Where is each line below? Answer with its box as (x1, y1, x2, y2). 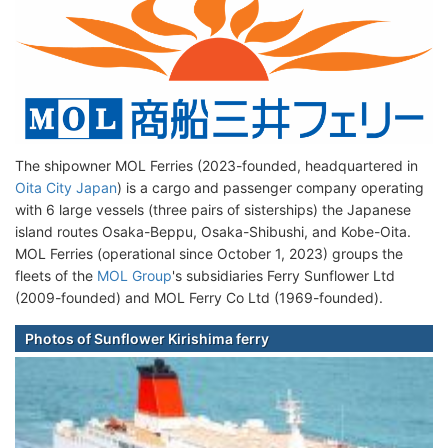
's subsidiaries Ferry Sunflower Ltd (172, 267, 395, 285)
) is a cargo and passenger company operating (117, 179, 424, 197)
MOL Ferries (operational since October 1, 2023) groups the (15, 245, 403, 263)
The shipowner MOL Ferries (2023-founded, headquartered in (15, 157, 418, 175)
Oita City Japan (15, 179, 117, 197)
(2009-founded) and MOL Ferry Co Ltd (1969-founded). (15, 289, 383, 307)
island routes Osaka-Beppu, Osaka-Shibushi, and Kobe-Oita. (15, 223, 411, 241)
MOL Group (97, 267, 172, 285)
